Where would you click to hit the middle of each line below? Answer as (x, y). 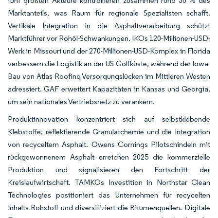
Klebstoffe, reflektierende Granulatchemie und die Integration (109, 131)
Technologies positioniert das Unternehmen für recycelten (109, 195)
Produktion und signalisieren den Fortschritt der (109, 169)
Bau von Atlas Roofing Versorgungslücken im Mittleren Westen (109, 76)
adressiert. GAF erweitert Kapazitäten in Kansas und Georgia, (109, 89)
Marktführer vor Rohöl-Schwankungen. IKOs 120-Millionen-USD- (109, 38)
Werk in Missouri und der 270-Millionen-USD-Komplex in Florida (109, 51)
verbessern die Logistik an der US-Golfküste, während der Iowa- (109, 63)
